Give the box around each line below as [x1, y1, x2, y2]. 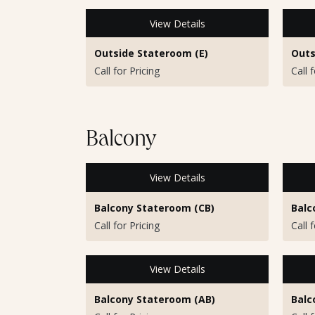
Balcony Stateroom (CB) [94, 200, 214, 214]
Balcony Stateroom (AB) [94, 292, 215, 306]
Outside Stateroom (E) [94, 46, 208, 60]
